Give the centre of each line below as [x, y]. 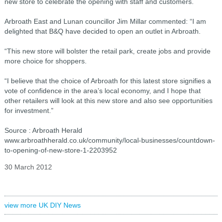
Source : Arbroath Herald [43, 130]
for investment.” [29, 111]
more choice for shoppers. [45, 61]
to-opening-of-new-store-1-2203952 [60, 150]
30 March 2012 [28, 167]
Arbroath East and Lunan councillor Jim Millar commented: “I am [105, 21]
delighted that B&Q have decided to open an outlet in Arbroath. [102, 31]
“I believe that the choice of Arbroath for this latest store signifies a [108, 81]
